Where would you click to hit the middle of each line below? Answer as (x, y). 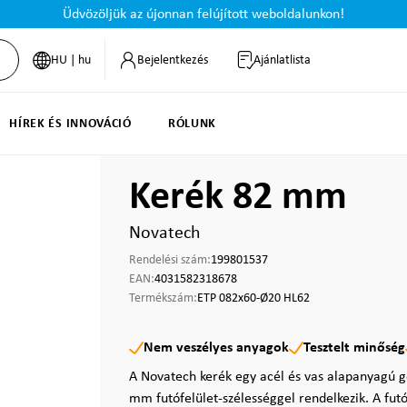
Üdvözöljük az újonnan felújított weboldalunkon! (203, 15)
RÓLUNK (192, 124)
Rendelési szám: (170, 260)
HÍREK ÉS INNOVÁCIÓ (70, 124)
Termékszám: (163, 298)
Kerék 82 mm (238, 198)
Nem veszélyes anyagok (216, 348)
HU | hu (70, 60)
